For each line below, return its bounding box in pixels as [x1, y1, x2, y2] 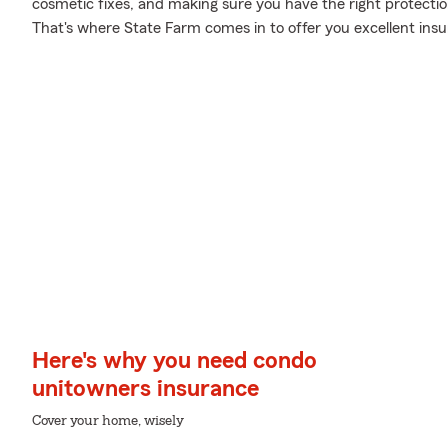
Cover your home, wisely [32, 414, 184, 428]
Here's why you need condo [32, 349, 317, 373]
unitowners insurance [32, 377, 259, 401]
